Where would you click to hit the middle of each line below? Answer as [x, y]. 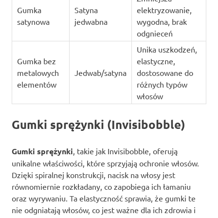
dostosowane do [165, 73]
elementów [36, 84]
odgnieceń [154, 33]
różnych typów [162, 84]
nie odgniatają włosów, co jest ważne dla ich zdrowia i [104, 210]
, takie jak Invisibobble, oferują [125, 151]
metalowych [38, 73]
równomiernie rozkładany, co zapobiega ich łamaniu [101, 187]
